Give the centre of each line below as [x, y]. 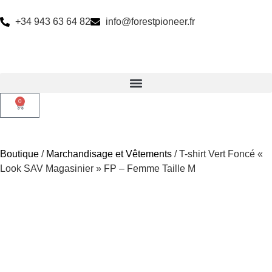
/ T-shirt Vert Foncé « [217, 154]
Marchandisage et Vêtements [109, 154]
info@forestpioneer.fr [150, 22]
